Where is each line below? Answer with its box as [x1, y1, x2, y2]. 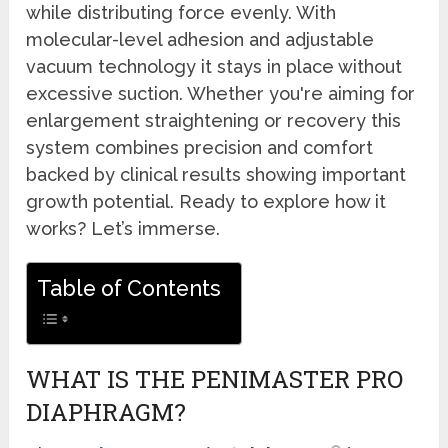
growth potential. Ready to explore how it [26, 190, 387, 212]
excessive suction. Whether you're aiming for [26, 82, 416, 104]
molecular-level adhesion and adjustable [26, 28, 375, 50]
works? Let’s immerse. [26, 217, 221, 239]
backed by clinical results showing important [26, 163, 407, 185]
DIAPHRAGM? [26, 395, 187, 428]
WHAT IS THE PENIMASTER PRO [26, 362, 404, 395]
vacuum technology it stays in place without [26, 55, 403, 77]
